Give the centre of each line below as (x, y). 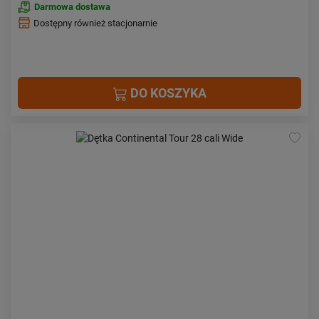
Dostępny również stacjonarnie (95, 23)
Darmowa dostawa (72, 7)
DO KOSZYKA (167, 93)
